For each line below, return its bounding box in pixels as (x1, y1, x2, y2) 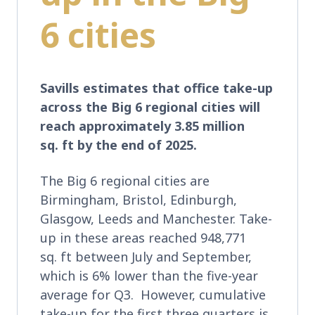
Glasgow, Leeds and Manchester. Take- (40, 210, 272, 227)
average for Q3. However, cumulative (40, 285, 266, 303)
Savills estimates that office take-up (40, 79, 273, 96)
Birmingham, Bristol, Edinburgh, (40, 191, 237, 208)
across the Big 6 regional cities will (40, 98, 260, 115)
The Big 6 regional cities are (40, 172, 210, 189)
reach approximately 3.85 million (40, 117, 245, 134)
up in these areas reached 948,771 (40, 229, 246, 246)
